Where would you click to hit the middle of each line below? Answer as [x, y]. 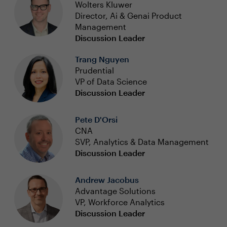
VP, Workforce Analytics [120, 202]
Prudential [94, 70]
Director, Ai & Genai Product [128, 15]
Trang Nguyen [102, 59]
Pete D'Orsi [96, 119]
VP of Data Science [111, 81]
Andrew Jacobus [107, 180]
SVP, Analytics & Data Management [142, 142]
